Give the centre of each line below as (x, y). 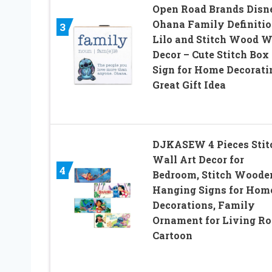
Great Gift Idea (189, 85)
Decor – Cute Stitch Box (210, 55)
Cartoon (172, 236)
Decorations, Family (203, 205)
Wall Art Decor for (198, 160)
